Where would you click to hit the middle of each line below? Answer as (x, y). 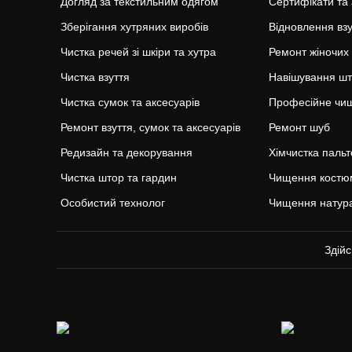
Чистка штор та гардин (119, 178)
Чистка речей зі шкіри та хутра (138, 52)
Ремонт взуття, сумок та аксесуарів (150, 127)
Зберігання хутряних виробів (134, 27)
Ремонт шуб (300, 127)
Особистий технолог (113, 203)
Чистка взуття (95, 77)
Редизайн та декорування (126, 152)
